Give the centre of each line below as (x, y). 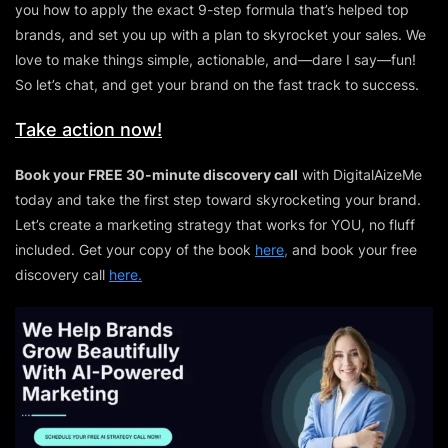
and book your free (352, 249)
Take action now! (88, 129)
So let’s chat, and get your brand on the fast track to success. (217, 84)
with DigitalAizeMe (360, 174)
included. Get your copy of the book (135, 249)
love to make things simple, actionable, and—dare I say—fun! (215, 59)
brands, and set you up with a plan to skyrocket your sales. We (220, 34)
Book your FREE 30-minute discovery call (156, 174)
